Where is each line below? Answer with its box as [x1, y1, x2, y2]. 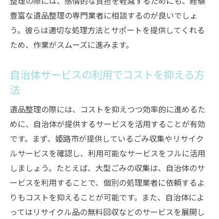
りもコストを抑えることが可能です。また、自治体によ [10, 191, 204, 203]
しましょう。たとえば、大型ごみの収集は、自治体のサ [10, 162, 205, 174]
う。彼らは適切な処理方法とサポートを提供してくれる [10, 24, 205, 36]
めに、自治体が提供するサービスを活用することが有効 [10, 118, 205, 130]
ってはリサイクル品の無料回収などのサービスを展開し [10, 206, 205, 218]
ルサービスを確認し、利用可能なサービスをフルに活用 [10, 147, 205, 159]
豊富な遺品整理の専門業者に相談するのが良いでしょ [10, 9, 197, 21]
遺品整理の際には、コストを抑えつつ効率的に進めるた [10, 103, 205, 115]
